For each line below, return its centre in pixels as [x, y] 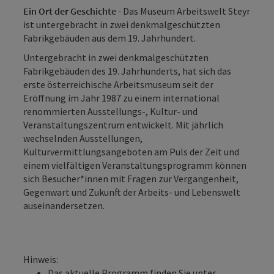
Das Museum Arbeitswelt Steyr [187, 11]
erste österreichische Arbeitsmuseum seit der [118, 84]
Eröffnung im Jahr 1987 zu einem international [121, 98]
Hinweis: [41, 259]
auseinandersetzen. [64, 205]
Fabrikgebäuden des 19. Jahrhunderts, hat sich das [127, 71]
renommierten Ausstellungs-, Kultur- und [110, 111]
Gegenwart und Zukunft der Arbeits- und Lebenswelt [132, 192]
